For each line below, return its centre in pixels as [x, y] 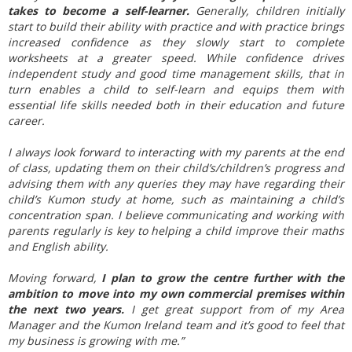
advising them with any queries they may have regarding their [176, 183]
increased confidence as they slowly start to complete [176, 42]
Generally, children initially [267, 11]
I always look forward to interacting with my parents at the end [176, 152]
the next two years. [66, 309]
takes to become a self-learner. [99, 11]
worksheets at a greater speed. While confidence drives [176, 58]
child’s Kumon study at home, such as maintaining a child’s [176, 199]
